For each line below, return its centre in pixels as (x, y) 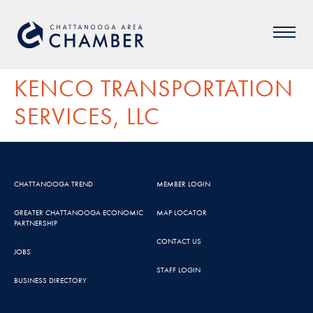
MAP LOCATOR (182, 212)
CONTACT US (179, 241)
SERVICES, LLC (87, 116)
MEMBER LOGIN (183, 184)
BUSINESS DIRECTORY (50, 280)
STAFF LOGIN (179, 270)
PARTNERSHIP (36, 223)
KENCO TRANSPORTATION (154, 88)
